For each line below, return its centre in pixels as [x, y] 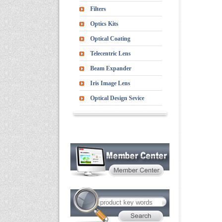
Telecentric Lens [111, 54]
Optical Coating [110, 39]
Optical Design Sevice [117, 98]
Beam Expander [111, 68]
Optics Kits [104, 24]
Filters [98, 9]
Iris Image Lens [110, 83]
